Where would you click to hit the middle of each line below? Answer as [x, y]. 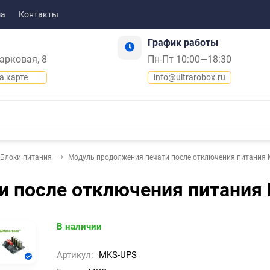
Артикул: [76, 255]
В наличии [79, 227]
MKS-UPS [118, 255]
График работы [183, 42]
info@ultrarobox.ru [189, 77]
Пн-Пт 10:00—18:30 [189, 59]
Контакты [39, 14]
